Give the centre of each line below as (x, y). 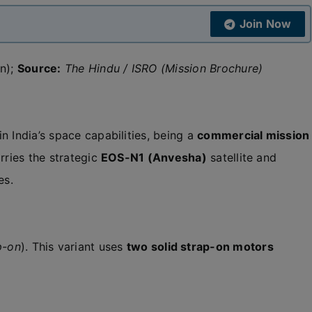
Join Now (265, 24)
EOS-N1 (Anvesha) (154, 157)
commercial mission (253, 135)
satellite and (242, 157)
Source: (39, 68)
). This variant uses (73, 247)
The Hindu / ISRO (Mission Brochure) (164, 68)
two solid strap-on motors (200, 247)
